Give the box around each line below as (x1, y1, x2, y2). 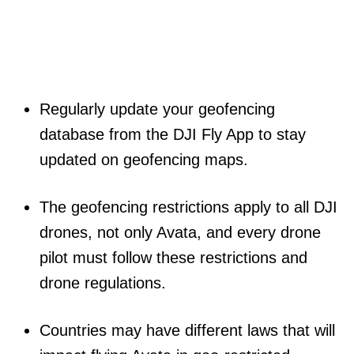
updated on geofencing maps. (40, 150, 248, 168)
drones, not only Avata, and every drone (40, 223, 321, 241)
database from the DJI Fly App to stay (40, 125, 306, 143)
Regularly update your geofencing (40, 100, 275, 118)
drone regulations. (40, 273, 166, 292)
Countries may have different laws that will (40, 321, 335, 339)
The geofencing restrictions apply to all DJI (40, 198, 337, 216)
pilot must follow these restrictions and (40, 248, 307, 266)
